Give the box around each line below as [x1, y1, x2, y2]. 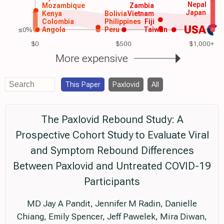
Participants [84, 175, 140, 187]
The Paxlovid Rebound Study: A [40, 113, 183, 125]
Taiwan [143, 25, 168, 34]
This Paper [65, 79, 100, 89]
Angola [41, 25, 65, 34]
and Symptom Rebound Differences [30, 144, 194, 156]
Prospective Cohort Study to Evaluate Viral [15, 128, 209, 141]
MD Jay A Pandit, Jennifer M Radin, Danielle [27, 198, 197, 208]
